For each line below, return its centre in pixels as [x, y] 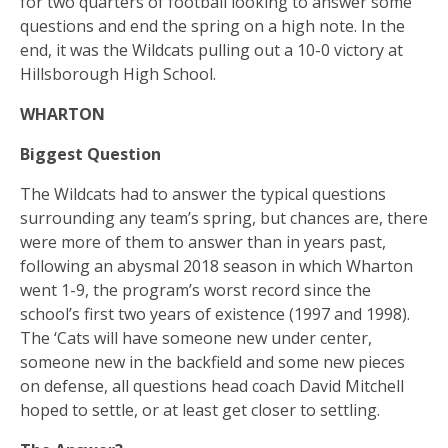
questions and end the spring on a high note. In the [212, 26]
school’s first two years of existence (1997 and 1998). [215, 314]
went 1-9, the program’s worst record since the [195, 290]
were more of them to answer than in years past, [203, 242]
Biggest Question [90, 154]
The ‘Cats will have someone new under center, [196, 338]
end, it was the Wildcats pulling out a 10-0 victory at [211, 50]
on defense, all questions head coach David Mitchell [212, 386]
